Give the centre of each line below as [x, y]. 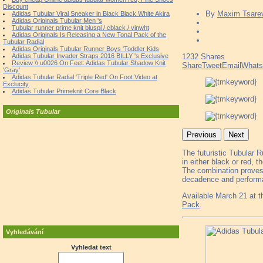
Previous [202, 135]
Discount [16, 6]
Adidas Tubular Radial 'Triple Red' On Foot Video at [85, 77]
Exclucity [16, 84]
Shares [213, 57]
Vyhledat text [91, 247]
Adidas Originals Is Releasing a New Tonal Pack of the [89, 35]
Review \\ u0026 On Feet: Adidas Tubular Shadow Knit [89, 63]
